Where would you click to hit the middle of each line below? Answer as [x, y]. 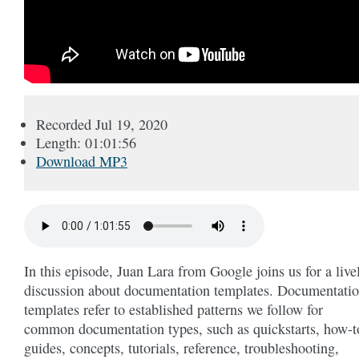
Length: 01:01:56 [86, 143]
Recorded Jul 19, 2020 [102, 124]
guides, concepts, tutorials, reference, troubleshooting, [182, 348]
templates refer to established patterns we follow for [173, 309]
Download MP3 [82, 161]
